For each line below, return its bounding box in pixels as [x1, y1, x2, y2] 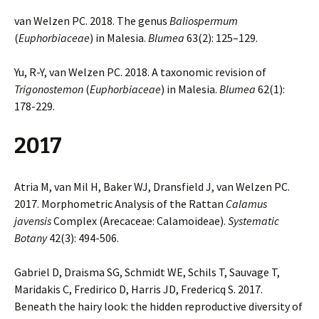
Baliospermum [169, 14, 238, 28]
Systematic [228, 214, 279, 228]
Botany [14, 231, 47, 245]
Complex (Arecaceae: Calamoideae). [51, 214, 228, 228]
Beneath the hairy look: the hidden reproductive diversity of [14, 299, 303, 313]
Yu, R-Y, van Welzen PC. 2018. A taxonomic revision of [14, 65, 266, 79]
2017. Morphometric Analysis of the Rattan [14, 197, 226, 211]
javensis [14, 214, 51, 228]
